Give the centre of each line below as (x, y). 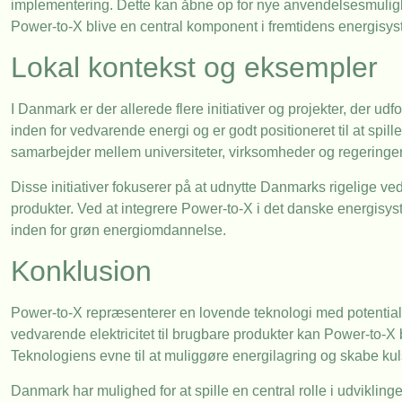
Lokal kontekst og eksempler (194, 68)
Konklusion (81, 271)
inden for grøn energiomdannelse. (118, 230)
